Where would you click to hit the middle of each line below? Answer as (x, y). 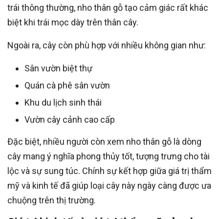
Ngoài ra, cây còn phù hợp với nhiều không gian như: (107, 45)
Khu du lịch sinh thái (63, 102)
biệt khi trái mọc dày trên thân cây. (73, 22)
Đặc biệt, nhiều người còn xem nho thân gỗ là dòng (104, 141)
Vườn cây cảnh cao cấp (70, 119)
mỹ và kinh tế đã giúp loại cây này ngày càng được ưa (109, 185)
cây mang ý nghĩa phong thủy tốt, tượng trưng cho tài (109, 156)
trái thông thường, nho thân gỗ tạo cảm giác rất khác (108, 7)
